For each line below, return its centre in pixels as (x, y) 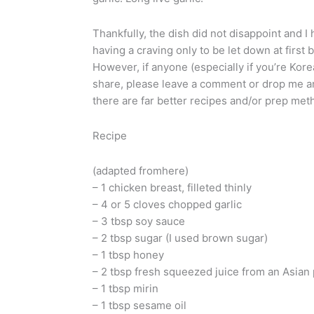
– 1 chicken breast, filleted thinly (172, 188)
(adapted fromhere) (141, 171)
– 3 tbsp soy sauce (139, 221)
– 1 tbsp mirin (125, 289)
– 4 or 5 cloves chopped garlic (167, 205)
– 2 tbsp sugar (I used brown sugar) (180, 238)
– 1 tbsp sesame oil (139, 306)
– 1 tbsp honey (128, 255)
